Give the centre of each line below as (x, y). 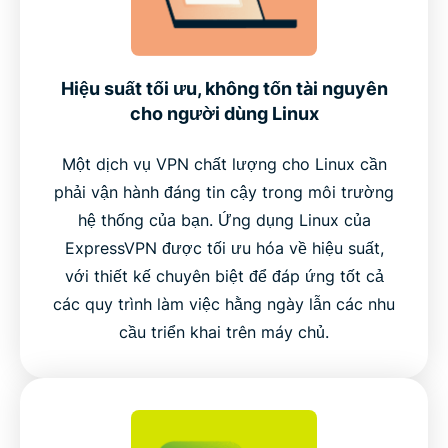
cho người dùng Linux (224, 113)
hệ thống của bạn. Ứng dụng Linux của (224, 219)
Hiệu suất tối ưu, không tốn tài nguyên (224, 88)
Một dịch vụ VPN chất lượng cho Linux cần (224, 163)
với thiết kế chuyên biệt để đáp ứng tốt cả (224, 275)
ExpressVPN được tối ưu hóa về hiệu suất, (224, 247)
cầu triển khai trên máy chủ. (224, 331)
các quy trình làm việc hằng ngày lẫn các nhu (224, 303)
